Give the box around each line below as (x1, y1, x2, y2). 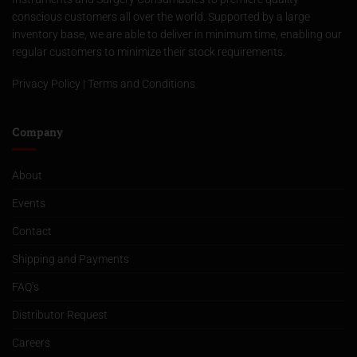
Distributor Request (12, 308, 108, 321)
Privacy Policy (12, 76, 80, 90)
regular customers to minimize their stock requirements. (12, 45, 285, 58)
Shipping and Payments (12, 252, 129, 265)
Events (12, 196, 45, 210)
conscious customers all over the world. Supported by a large (12, 10, 310, 23)
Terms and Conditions (88, 76, 195, 90)
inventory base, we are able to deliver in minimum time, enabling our (12, 27, 342, 41)
